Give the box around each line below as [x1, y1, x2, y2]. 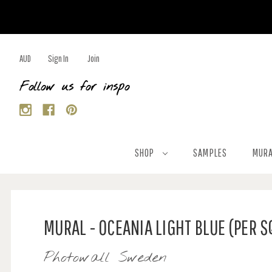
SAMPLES [193, 146, 227, 159]
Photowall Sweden [44, 248, 167, 268]
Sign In [48, 53, 69, 64]
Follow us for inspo [19, 79, 129, 95]
